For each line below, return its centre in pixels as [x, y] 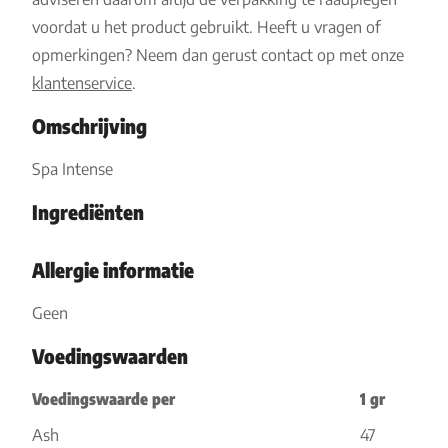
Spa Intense [72, 169]
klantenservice [82, 83]
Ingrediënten [88, 211]
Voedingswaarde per [103, 399]
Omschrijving [89, 125]
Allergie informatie [113, 269]
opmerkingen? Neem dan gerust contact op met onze [218, 55]
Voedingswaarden [110, 355]
